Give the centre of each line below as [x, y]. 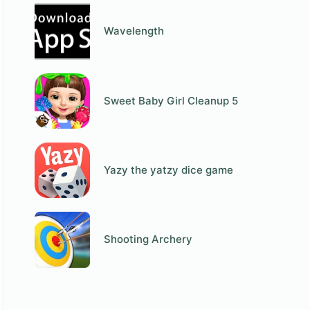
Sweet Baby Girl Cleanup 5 [171, 100]
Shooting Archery [148, 239]
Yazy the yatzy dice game [169, 170]
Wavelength [134, 31]
